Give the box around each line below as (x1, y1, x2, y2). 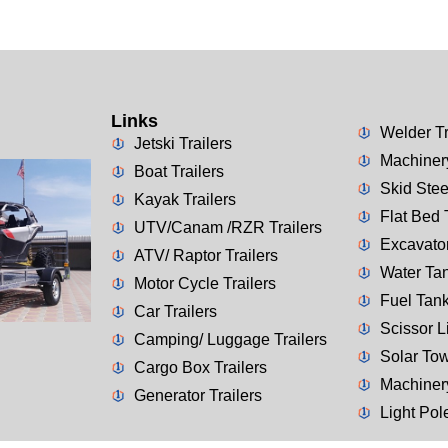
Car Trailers (133, 302, 217, 320)
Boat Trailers (133, 162, 224, 180)
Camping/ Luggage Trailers (133, 330, 327, 348)
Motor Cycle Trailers (133, 274, 276, 292)
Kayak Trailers (133, 190, 236, 208)
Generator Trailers (133, 386, 262, 404)
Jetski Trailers (133, 134, 232, 152)
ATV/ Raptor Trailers (133, 246, 278, 264)
